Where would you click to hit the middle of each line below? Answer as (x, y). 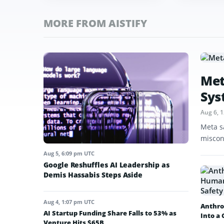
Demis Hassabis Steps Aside (93, 174)
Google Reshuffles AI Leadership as (106, 164)
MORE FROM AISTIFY (95, 23)
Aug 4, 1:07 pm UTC (69, 201)
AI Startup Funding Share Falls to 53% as (110, 213)
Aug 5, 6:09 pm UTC (69, 153)
